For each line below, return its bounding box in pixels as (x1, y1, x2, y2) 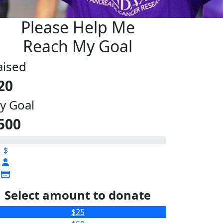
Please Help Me (20, 16, 135, 38)
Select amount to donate (4, 186, 151, 203)
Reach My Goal (23, 35, 132, 57)
